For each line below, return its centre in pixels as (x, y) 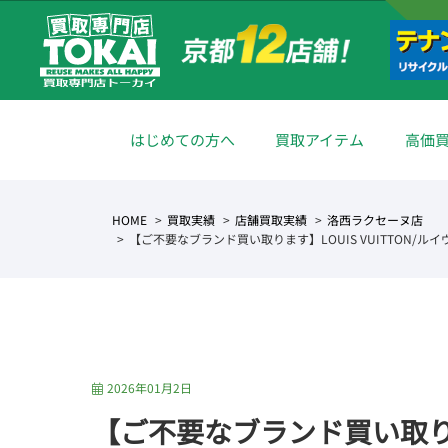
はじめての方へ (182, 139)
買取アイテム (320, 139)
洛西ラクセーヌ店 (375, 219)
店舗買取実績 (271, 219)
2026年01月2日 (149, 387)
